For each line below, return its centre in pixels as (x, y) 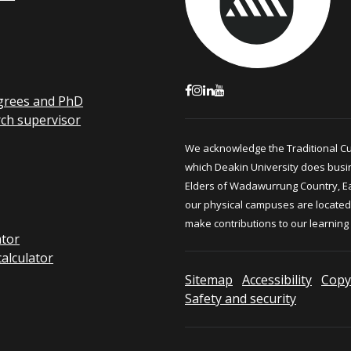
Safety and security (241, 298)
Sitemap (209, 279)
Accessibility (277, 279)
